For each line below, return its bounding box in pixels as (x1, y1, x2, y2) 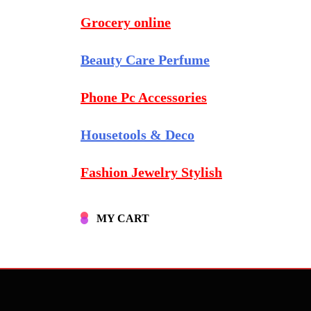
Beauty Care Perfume (81, 52, 210, 67)
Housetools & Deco (81, 127, 194, 142)
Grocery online (81, 15, 171, 30)
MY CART (96, 212, 149, 224)
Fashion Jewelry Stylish (81, 165, 222, 180)
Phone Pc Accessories (81, 90, 207, 105)
